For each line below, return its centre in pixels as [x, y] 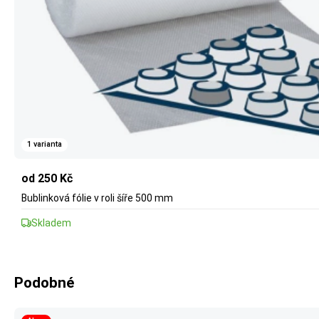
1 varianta [45, 145]
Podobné [44, 282]
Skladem [51, 223]
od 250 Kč [47, 178]
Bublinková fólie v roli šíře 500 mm [97, 198]
